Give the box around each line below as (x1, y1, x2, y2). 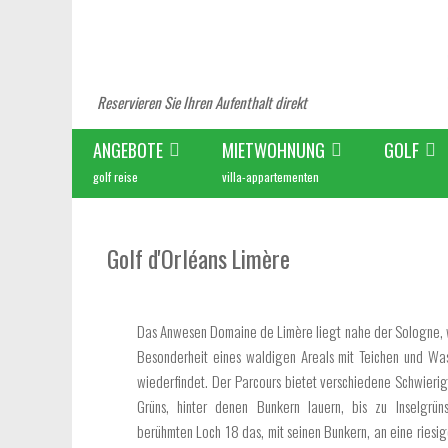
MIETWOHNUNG (222, 137, 325, 163)
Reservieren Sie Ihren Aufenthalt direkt (97, 91, 307, 113)
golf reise (93, 168, 138, 185)
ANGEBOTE (93, 137, 163, 163)
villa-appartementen (222, 168, 319, 185)
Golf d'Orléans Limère (107, 241, 290, 276)
